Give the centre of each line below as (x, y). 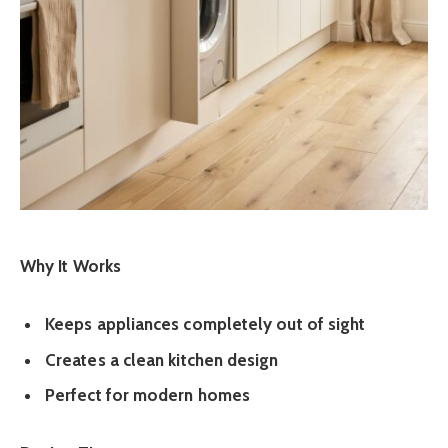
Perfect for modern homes (148, 395)
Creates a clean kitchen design (162, 359)
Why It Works (71, 266)
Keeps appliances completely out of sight (205, 324)
